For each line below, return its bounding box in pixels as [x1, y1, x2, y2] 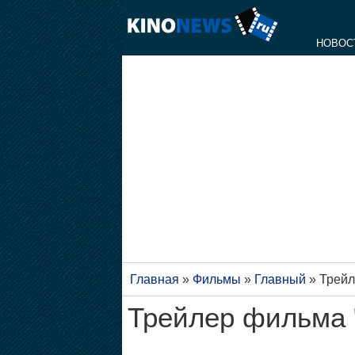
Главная [129, 273, 179, 286]
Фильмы [192, 273, 241, 286]
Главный [254, 273, 306, 286]
